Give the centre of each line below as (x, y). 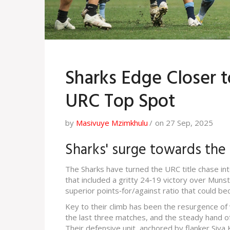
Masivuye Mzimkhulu (112, 123)
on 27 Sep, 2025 (184, 123)
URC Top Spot (120, 102)
